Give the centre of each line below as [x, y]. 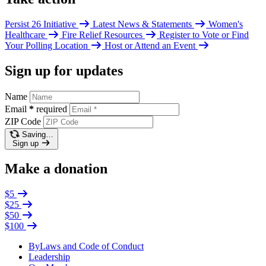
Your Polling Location [47, 45]
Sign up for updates [64, 70]
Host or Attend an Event [151, 45]
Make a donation [56, 169]
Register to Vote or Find [204, 34]
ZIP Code [23, 121]
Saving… [37, 134]
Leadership [49, 257]
